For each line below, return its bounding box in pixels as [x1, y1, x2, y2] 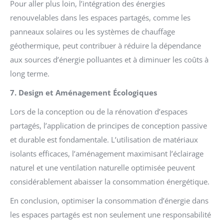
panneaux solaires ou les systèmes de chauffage [10, 26, 175, 36]
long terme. [10, 68, 49, 78]
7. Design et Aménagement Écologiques [10, 87, 157, 97]
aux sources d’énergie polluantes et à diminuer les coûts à [10, 54, 208, 64]
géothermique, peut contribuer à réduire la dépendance [10, 40, 201, 50]
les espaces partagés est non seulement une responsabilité [10, 209, 211, 219]
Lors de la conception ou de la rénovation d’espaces [10, 106, 187, 116]
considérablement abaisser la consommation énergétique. [10, 176, 209, 186]
